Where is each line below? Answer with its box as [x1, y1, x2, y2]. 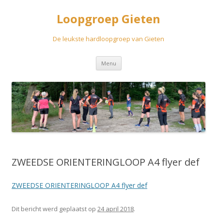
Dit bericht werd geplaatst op [12, 204, 97, 213]
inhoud [121, 68, 143, 77]
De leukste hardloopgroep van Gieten [53, 34, 164, 43]
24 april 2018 [97, 204, 134, 213]
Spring [121, 55, 141, 64]
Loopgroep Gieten [57, 11, 160, 27]
